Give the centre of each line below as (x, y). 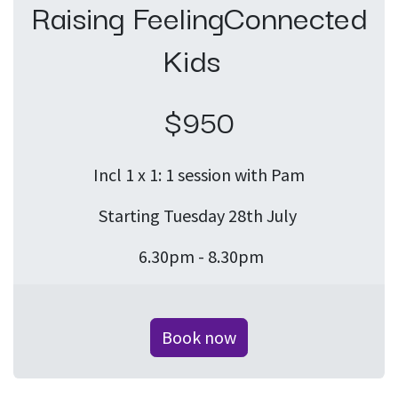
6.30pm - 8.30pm (199, 257)
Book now (199, 338)
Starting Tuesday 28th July (199, 216)
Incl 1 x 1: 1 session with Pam (199, 175)
